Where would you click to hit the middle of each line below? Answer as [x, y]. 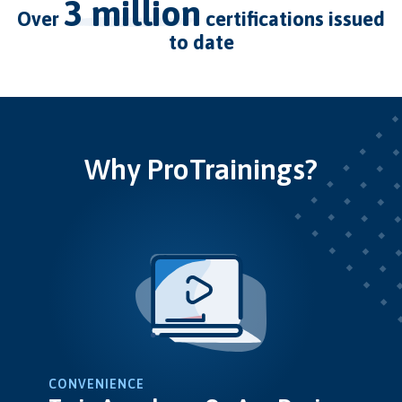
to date [201, 42]
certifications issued [293, 18]
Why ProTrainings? [201, 169]
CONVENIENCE [97, 385]
